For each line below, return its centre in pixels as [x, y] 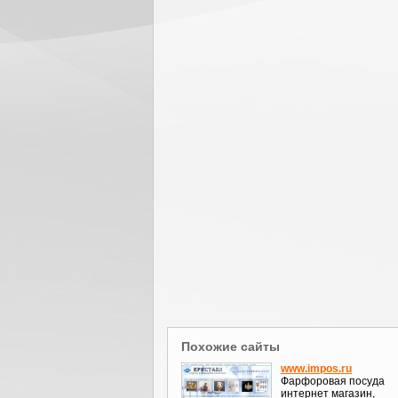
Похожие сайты [231, 346]
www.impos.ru [316, 369]
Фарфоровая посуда [333, 381]
